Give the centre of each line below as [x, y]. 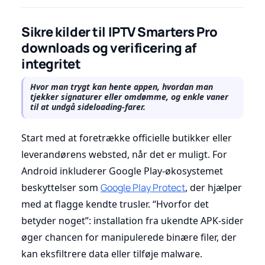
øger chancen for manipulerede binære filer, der [129, 237]
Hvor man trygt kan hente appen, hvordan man [122, 86]
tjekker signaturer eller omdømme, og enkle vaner [129, 96]
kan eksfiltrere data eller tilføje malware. [112, 253]
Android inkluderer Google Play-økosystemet [122, 171]
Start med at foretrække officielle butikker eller [127, 138]
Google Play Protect [143, 187]
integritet [51, 64]
